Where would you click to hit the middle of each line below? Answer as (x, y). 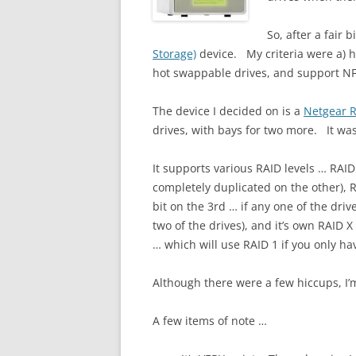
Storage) (174, 54)
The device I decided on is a (228, 111)
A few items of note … (210, 321)
